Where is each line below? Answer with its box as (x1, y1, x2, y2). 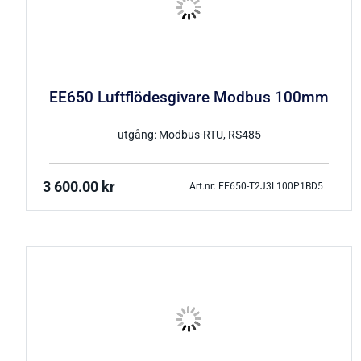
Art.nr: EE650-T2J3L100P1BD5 (189, 180, 323, 193)
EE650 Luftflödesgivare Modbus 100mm (49, 88, 330, 106)
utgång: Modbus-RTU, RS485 (117, 127, 261, 142)
